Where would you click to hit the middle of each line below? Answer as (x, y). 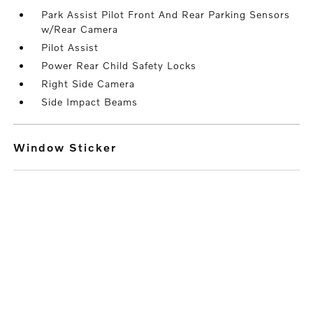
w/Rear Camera (80, 29)
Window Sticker (65, 147)
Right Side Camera (88, 84)
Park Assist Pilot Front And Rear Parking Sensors (166, 15)
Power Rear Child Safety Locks (119, 66)
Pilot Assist (70, 48)
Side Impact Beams (90, 102)
